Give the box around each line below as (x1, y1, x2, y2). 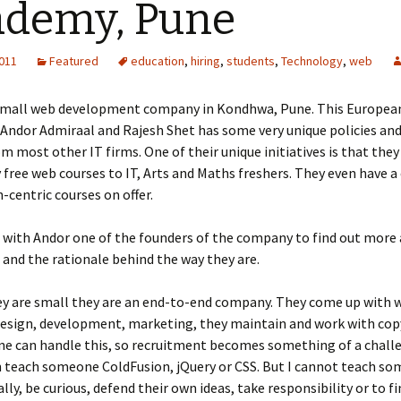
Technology (281, 53, 343, 69)
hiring (191, 53, 220, 69)
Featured (49, 53, 98, 69)
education (131, 53, 184, 69)
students (226, 53, 275, 69)
